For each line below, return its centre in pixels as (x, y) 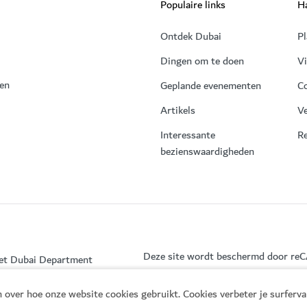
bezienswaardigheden (207, 151)
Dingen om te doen (202, 61)
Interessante (188, 135)
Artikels (178, 110)
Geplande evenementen (211, 86)
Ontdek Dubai (191, 36)
